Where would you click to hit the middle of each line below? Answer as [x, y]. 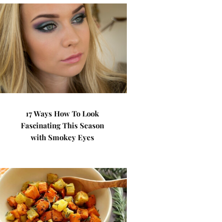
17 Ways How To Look [62, 113]
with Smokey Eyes [62, 137]
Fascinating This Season [62, 125]
